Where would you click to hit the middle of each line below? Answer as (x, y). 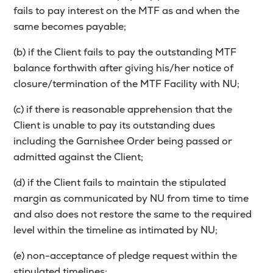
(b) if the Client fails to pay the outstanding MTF (125, 52)
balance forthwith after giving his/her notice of (124, 68)
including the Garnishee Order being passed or (123, 141)
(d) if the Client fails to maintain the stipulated (120, 183)
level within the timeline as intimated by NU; (116, 230)
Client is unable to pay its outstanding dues (115, 126)
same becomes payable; (70, 27)
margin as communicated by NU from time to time (131, 199)
